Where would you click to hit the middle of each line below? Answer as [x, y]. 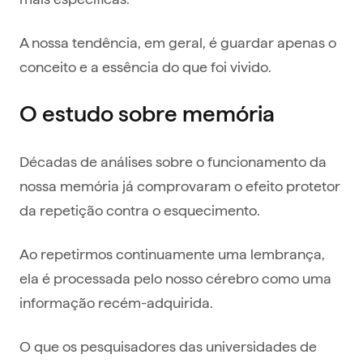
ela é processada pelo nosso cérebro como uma [175, 278]
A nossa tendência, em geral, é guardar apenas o [178, 42]
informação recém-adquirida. [118, 302]
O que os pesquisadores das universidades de [168, 346]
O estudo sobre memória [147, 114]
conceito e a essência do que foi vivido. [145, 66]
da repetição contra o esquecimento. [140, 210]
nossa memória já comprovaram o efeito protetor [180, 186]
